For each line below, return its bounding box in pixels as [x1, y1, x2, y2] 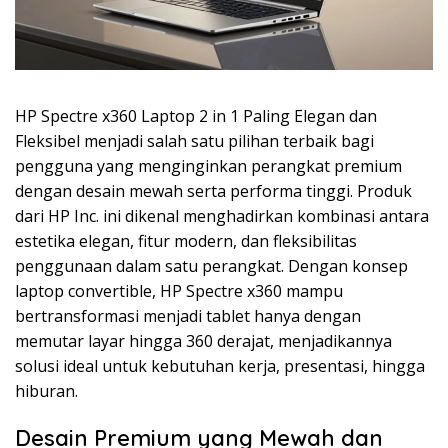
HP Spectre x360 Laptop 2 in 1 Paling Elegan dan [15, 105, 377, 128]
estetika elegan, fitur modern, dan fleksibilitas [15, 230, 357, 253]
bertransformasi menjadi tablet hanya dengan [15, 305, 361, 328]
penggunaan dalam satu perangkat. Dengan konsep [15, 255, 408, 278]
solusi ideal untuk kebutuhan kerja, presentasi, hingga [15, 355, 425, 378]
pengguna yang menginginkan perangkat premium [15, 155, 402, 178]
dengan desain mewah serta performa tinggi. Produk [15, 180, 412, 203]
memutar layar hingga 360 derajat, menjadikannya [15, 330, 392, 353]
